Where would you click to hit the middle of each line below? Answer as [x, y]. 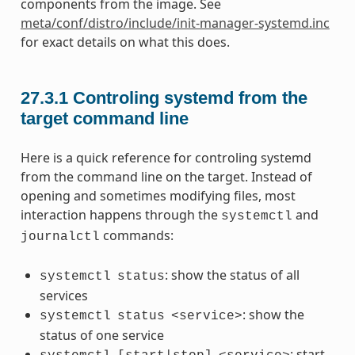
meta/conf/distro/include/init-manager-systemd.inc [175, 23]
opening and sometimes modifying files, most [158, 195]
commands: [136, 235]
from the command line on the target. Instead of [166, 176]
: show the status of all [232, 275]
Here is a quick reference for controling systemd [166, 157]
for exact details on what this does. [125, 42]
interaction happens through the [120, 214]
